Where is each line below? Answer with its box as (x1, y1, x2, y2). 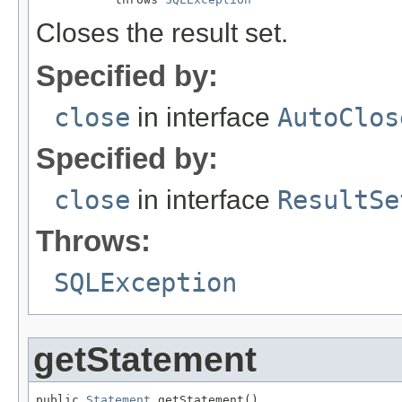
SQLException (54, 267, 237, 299)
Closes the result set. (36, 18, 288, 48)
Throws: (36, 224, 151, 258)
